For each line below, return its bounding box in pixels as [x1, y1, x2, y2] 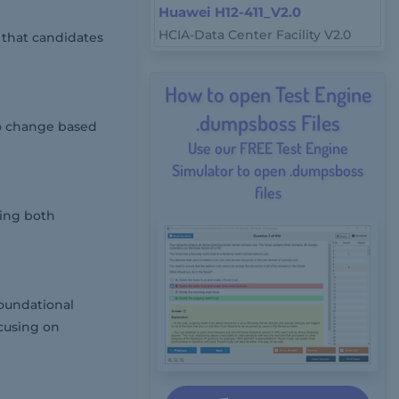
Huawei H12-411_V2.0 [159, 4, 302, 20]
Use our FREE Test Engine [187, 138, 348, 158]
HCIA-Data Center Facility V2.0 [159, 27, 352, 43]
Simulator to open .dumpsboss [172, 160, 364, 180]
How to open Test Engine [164, 80, 371, 108]
